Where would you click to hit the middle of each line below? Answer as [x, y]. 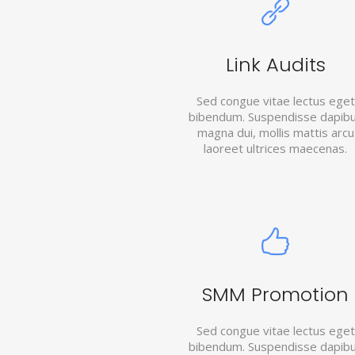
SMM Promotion [276, 295]
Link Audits [275, 65]
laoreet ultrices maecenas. [276, 148]
